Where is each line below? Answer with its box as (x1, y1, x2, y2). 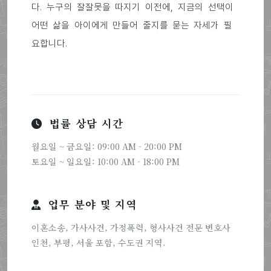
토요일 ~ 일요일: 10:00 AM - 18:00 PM (31, 155, 180, 168)
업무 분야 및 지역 (44, 197, 138, 212)
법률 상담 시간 (45, 116, 124, 131)
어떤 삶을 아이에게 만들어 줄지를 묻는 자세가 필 (31, 19, 232, 31)
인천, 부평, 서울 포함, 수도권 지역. (31, 237, 166, 249)
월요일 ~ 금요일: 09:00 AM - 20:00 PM (31, 140, 182, 153)
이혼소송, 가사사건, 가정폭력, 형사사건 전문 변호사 (31, 221, 230, 234)
